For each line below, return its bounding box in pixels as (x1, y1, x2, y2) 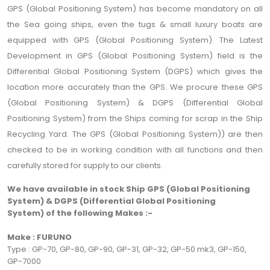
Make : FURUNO (7, 231, 72, 243)
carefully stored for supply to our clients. (7, 160, 163, 172)
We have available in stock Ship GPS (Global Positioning (7, 183, 250, 195)
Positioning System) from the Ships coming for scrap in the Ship (7, 113, 263, 125)
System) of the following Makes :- (7, 207, 152, 219)
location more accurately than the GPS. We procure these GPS (7, 81, 263, 93)
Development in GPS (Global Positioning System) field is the (7, 50, 263, 62)
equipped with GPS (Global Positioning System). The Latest (7, 34, 263, 46)
